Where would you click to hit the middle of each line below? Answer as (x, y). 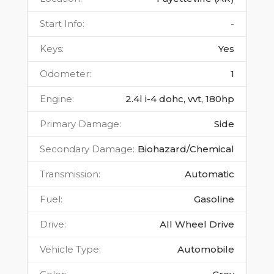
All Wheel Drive (197, 224)
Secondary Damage (86, 149)
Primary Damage (80, 124)
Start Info (61, 24)
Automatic (209, 174)
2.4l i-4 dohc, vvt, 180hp (180, 99)
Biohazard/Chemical (186, 149)
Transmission (69, 174)
